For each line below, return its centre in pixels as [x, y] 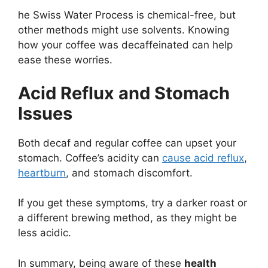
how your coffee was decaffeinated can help [125, 45]
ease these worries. [65, 60]
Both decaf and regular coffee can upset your [127, 143]
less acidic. [45, 233]
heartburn [42, 173]
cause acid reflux [203, 158]
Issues [45, 113]
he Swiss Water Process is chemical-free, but [127, 15]
